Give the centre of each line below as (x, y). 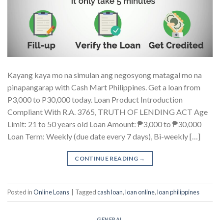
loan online (140, 192)
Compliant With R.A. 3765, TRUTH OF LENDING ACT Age (108, 111)
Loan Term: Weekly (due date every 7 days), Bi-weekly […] (104, 136)
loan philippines (178, 192)
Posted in (20, 192)
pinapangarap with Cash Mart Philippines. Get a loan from (104, 87)
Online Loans (51, 192)
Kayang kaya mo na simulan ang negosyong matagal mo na (105, 75)
